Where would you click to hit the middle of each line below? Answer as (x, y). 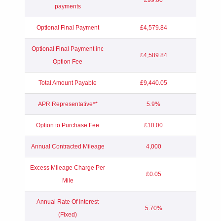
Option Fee (68, 61)
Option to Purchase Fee (68, 125)
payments (68, 6)
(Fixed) (68, 214)
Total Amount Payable (68, 83)
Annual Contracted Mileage (68, 146)
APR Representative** (68, 104)
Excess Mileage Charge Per (68, 167)
